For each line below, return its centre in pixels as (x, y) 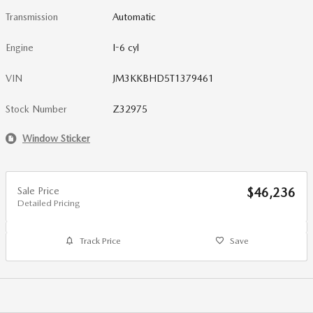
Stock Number (36, 109)
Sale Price (38, 191)
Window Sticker (56, 138)
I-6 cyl (126, 48)
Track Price (100, 241)
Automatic (134, 17)
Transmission (32, 17)
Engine (20, 48)
